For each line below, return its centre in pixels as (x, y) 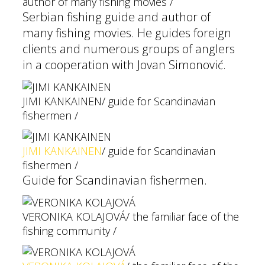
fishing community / (70, 231)
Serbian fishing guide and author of (117, 17)
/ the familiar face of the (182, 216)
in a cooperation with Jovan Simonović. (124, 65)
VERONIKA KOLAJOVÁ (74, 216)
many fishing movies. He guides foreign (127, 33)
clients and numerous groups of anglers (129, 49)
